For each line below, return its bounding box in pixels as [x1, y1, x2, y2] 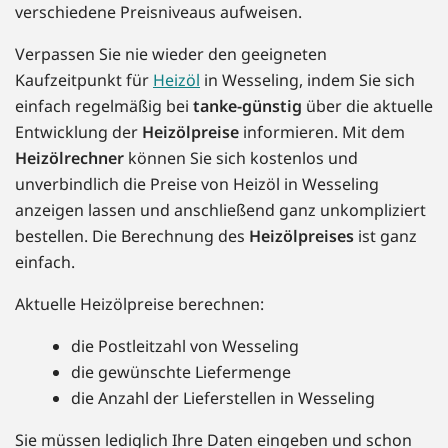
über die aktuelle [302, 95, 433, 118]
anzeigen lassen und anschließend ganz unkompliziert [15, 199, 426, 222]
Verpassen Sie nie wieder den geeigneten [15, 43, 327, 66]
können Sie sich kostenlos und [124, 147, 358, 170]
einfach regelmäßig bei [15, 95, 193, 118]
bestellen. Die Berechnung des [15, 225, 249, 248]
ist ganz [354, 225, 417, 248]
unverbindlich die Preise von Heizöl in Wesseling [15, 173, 379, 196]
